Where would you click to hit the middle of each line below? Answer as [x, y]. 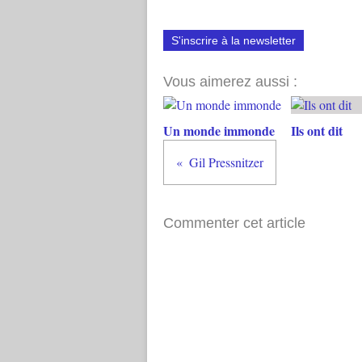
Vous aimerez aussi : [230, 82]
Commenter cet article [234, 223]
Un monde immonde [219, 130]
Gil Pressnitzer [226, 162]
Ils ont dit [316, 130]
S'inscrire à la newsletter [234, 40]
